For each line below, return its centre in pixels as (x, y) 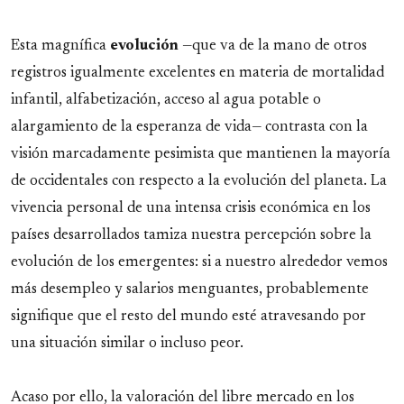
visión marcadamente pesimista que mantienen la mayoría (201, 154)
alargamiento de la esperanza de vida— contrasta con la (189, 127)
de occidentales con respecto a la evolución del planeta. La (199, 181)
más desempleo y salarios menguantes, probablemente (190, 289)
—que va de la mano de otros (275, 46)
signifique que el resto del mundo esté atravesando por (188, 316)
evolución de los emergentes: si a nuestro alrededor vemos (199, 262)
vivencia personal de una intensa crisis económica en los (191, 208)
